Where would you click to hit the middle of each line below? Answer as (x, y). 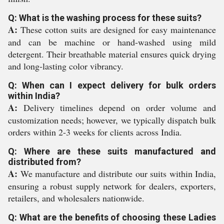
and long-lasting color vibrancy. (66, 66)
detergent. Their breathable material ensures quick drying (112, 54)
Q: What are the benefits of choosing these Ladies (112, 217)
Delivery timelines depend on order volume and (117, 107)
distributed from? (44, 162)
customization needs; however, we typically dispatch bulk (112, 120)
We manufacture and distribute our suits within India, (117, 173)
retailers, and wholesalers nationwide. (76, 198)
